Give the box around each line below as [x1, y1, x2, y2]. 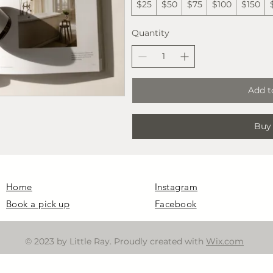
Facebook [155, 198, 197, 210]
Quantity [132, 27, 169, 39]
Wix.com [206, 236, 244, 247]
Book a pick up [6, 198, 70, 210]
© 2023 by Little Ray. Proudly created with [25, 236, 206, 247]
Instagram [155, 181, 198, 193]
